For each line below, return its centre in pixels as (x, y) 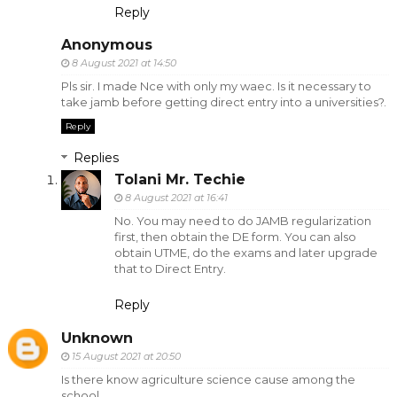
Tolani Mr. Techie (179, 180)
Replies (96, 158)
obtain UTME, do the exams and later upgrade (245, 253)
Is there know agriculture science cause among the (208, 379)
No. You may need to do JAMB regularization (242, 221)
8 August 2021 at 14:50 (124, 63)
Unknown (97, 338)
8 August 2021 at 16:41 (176, 198)
